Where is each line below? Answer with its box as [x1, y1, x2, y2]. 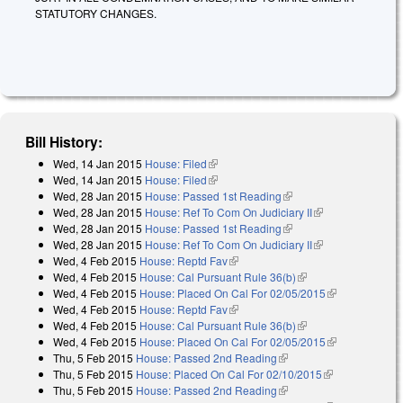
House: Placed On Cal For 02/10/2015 [136, 365, 322, 381]
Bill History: [25, 130, 103, 152]
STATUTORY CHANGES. [35, 5, 157, 22]
